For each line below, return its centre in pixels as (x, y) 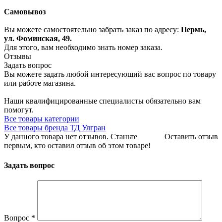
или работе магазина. (40, 83)
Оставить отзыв (191, 137)
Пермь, (194, 30)
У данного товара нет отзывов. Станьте (71, 137)
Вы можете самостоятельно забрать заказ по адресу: (92, 30)
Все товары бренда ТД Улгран (55, 128)
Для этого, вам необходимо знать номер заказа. (90, 48)
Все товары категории (42, 119)
